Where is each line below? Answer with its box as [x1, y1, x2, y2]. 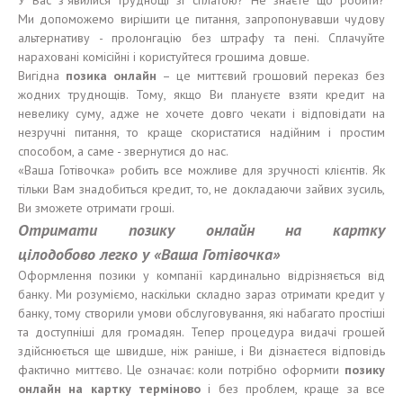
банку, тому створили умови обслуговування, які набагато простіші [18, 305, 385, 321]
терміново [139, 381, 209, 397]
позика [66, 67, 107, 84]
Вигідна [18, 67, 66, 84]
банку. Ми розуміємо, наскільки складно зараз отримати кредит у [18, 286, 385, 302]
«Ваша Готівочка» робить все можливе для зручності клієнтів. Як [18, 162, 385, 178]
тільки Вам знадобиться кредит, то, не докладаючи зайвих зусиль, [18, 181, 385, 197]
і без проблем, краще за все [208, 381, 386, 397]
